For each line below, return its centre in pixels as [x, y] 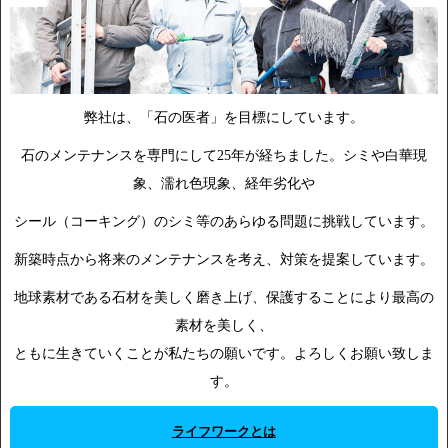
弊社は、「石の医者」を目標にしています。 [224, 117]
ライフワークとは [224, 431]
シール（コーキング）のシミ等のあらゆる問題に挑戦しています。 [224, 221]
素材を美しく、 [224, 325]
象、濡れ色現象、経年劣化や [224, 183]
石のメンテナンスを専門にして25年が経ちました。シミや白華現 [224, 155]
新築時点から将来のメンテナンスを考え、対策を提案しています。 [224, 259]
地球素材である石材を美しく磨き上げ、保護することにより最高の [224, 297]
